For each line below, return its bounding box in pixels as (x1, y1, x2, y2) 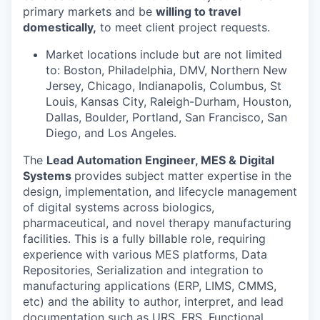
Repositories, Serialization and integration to (23, 262, 264, 277)
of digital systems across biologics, (23, 199, 214, 214)
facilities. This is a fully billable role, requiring (23, 231, 266, 246)
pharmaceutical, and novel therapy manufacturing (23, 215, 291, 230)
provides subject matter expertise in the (74, 168, 291, 183)
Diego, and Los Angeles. (46, 125, 176, 140)
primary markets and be (23, 4, 156, 19)
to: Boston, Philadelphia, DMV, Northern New (46, 62, 287, 77)
